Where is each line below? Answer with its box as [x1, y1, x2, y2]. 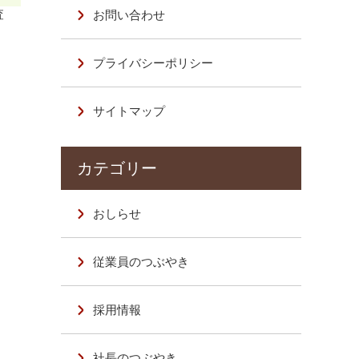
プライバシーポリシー [93, 55, 214, 71]
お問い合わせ [93, 7, 166, 22]
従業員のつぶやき [93, 254, 190, 269]
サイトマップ [93, 103, 166, 119]
